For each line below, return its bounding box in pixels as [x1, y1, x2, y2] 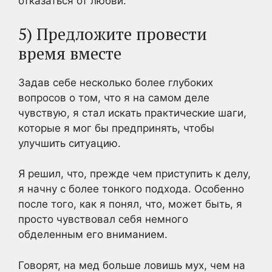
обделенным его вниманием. [18, 228, 168, 240]
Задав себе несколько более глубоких [18, 76, 213, 89]
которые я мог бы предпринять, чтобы [18, 121, 214, 134]
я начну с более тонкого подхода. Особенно [18, 183, 244, 195]
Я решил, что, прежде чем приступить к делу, [18, 168, 251, 180]
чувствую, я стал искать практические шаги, [18, 106, 246, 119]
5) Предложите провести [18, 22, 207, 45]
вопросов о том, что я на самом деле [18, 91, 209, 104]
